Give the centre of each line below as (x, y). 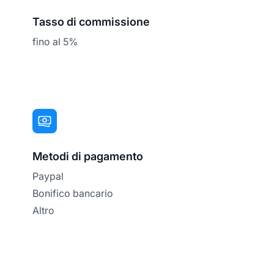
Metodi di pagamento (88, 156)
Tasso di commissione (91, 21)
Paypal (48, 176)
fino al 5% (55, 41)
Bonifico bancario (73, 193)
